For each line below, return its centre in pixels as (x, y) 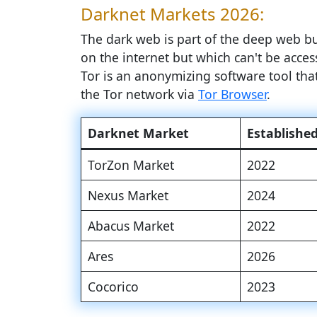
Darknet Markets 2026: (172, 14)
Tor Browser (232, 94)
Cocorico (113, 287)
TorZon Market (131, 165)
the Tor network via (139, 94)
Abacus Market (131, 226)
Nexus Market (128, 195)
